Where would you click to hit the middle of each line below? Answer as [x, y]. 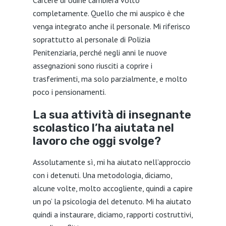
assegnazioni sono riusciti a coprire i [92, 66]
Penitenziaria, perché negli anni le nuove [100, 52]
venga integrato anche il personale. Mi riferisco [111, 26]
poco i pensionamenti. [69, 92]
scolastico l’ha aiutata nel [103, 128]
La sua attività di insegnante [112, 115]
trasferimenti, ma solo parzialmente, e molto [110, 79]
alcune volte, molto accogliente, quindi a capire [112, 188]
